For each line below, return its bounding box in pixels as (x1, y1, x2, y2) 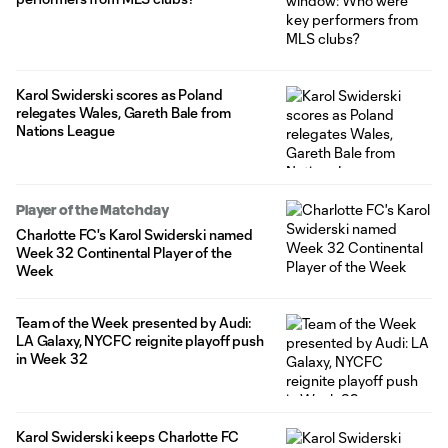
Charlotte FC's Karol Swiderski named (16, 225, 253, 243)
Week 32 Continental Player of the (16, 243, 232, 261)
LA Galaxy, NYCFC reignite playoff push (16, 331, 264, 349)
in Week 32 (16, 349, 88, 367)
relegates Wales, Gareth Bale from (16, 103, 231, 121)
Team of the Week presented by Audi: (16, 313, 253, 331)
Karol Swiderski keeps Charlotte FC (16, 427, 240, 445)
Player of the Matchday (16, 202, 169, 217)
